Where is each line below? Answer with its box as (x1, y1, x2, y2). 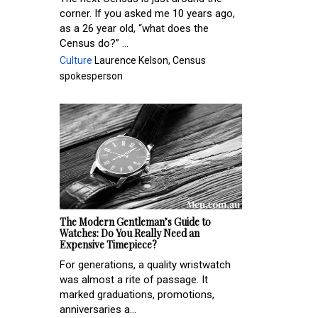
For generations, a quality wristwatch (60, 258, 231, 272)
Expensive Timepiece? (60, 238, 157, 252)
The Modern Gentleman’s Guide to (60, 215, 211, 229)
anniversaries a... (60, 303, 136, 317)
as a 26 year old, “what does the (60, 21, 209, 35)
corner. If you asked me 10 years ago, (60, 6, 235, 20)
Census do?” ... (60, 36, 128, 50)
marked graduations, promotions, (60, 288, 214, 302)
